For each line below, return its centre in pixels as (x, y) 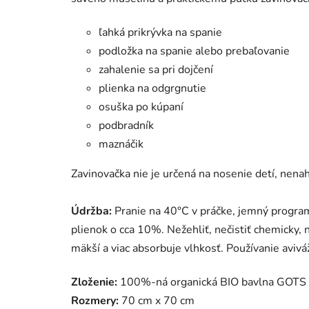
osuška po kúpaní (141, 107)
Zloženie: (94, 282)
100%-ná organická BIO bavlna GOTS (212, 282)
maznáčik (121, 144)
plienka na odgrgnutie (152, 88)
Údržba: (91, 211)
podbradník (126, 125)
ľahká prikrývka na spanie (160, 32)
